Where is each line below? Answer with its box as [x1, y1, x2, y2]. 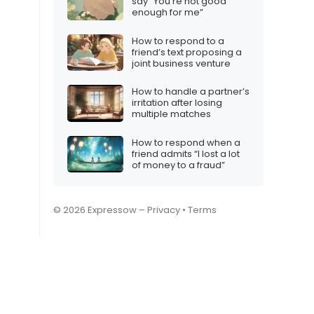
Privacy [147, 203, 180, 217]
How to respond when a [132, 135, 240, 149]
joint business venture [132, 56, 231, 70]
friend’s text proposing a [132, 45, 242, 59]
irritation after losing [132, 96, 222, 110]
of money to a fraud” [132, 158, 225, 172]
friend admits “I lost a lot [132, 146, 240, 161]
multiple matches [132, 107, 211, 121]
